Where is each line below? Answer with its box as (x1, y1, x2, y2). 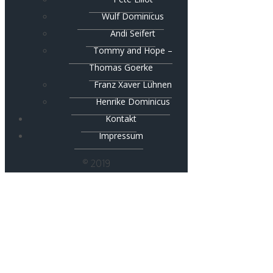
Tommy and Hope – (93, 44, 172, 56)
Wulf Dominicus (102, 10, 164, 22)
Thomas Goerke (88, 61, 153, 73)
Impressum (98, 129, 143, 141)
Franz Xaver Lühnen (94, 78, 172, 90)
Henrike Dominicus (96, 95, 170, 107)
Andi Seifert (110, 27, 155, 39)
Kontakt (105, 112, 136, 124)
